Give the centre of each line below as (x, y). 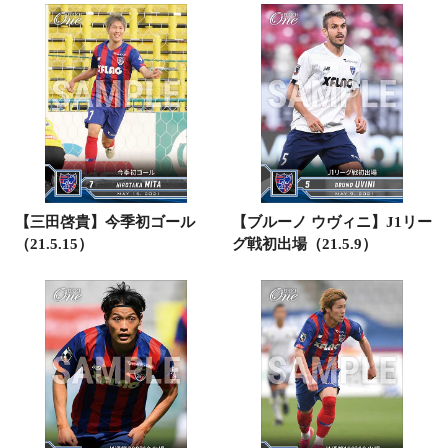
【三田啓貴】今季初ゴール (105, 222)
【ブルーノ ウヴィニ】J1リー (331, 222)
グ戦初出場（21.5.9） (304, 244)
